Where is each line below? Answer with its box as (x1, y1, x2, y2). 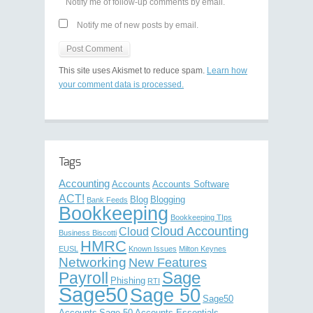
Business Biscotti (59, 228, 117, 237)
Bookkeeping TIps (170, 213, 232, 221)
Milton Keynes (179, 245, 226, 253)
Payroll (59, 269, 108, 287)
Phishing (110, 275, 145, 286)
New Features (129, 256, 207, 270)
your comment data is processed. (59, 80, 184, 89)
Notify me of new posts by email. (77, 20, 198, 30)
